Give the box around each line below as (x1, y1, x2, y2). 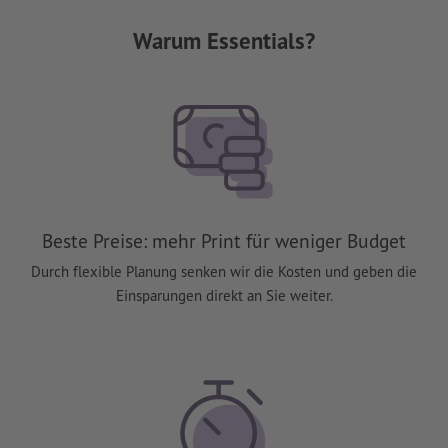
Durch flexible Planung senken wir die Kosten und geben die (31, 261, 417, 281)
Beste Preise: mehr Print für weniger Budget (42, 228, 406, 254)
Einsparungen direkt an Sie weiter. (115, 285, 333, 305)
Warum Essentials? (133, 26, 315, 56)
